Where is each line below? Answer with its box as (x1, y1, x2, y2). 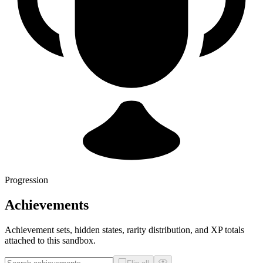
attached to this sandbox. (5, 235, 96, 245)
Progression (5, 175, 48, 185)
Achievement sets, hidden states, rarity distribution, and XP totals (5, 224, 244, 235)
